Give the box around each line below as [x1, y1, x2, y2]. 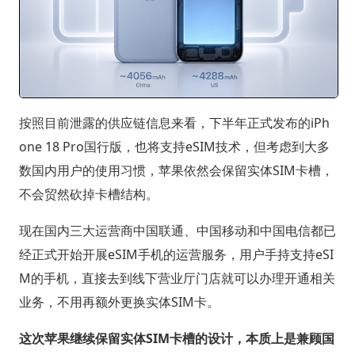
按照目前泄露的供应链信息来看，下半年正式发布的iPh [18, 114, 330, 132]
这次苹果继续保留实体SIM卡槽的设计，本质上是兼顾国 [18, 330, 334, 348]
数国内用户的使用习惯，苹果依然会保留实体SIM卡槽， [18, 162, 334, 180]
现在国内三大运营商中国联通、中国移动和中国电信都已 [18, 222, 336, 240]
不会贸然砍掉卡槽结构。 [18, 185, 158, 204]
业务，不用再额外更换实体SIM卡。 [18, 293, 219, 311]
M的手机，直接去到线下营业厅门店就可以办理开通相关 [18, 269, 335, 288]
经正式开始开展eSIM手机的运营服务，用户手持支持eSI [18, 246, 334, 264]
